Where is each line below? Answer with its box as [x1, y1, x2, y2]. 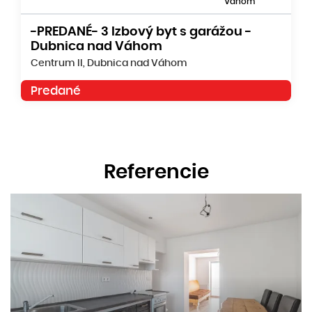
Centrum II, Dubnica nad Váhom [31, 56, 187, 70]
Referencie [103, 158, 209, 186]
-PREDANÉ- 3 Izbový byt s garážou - [31, 22, 251, 40]
